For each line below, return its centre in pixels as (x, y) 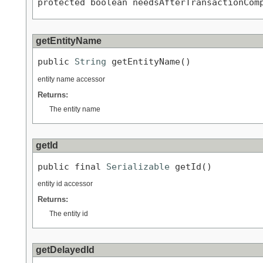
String (90, 62)
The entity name (75, 109)
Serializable (138, 166)
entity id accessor (65, 184)
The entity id (69, 214)
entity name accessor (71, 80)
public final (72, 166)
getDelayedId (65, 250)
